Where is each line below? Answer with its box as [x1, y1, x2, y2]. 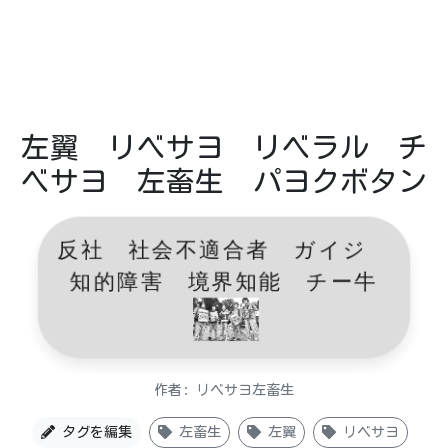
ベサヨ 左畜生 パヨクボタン [21, 167, 427, 195]
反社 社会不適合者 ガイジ [68, 241, 380, 264]
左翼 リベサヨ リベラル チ [21, 133, 427, 161]
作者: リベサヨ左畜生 [154, 383, 294, 397]
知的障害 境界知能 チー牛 [80, 270, 368, 294]
